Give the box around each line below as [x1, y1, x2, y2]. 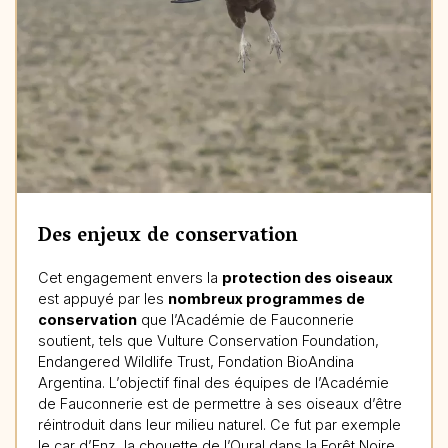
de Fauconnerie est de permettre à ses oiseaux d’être [37, 394, 402, 412]
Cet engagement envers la [37, 268, 222, 286]
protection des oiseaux [221, 268, 393, 286]
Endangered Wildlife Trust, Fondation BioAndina [37, 352, 354, 370]
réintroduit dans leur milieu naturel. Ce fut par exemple [37, 415, 401, 433]
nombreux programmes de [167, 289, 365, 307]
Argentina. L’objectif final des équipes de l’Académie [37, 373, 389, 391]
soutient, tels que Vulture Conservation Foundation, [37, 331, 379, 349]
